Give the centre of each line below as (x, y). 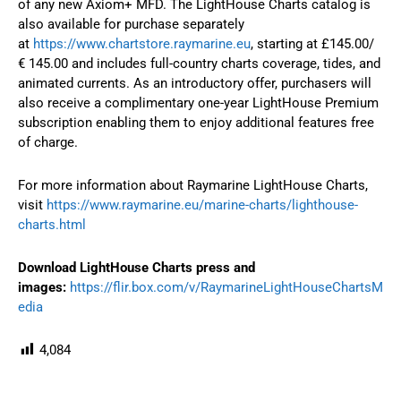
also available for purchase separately (131, 25)
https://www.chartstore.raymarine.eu (142, 44)
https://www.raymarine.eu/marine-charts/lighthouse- (202, 205)
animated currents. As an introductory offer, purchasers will (195, 84)
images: (44, 288)
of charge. (48, 143)
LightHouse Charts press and (167, 268)
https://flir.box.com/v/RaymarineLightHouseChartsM (226, 288)
